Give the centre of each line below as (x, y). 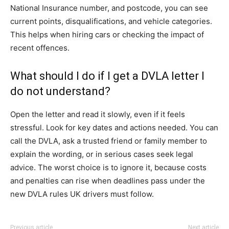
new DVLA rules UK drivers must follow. (82, 194)
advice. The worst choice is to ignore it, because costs (108, 167)
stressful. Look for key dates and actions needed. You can (114, 128)
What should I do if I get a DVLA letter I (107, 76)
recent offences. (40, 48)
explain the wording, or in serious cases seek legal (102, 154)
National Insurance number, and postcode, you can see (109, 8)
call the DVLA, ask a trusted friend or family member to (109, 141)
